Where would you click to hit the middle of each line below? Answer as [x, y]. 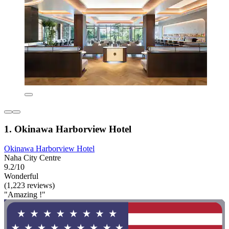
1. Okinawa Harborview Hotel [68, 129]
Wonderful [21, 176]
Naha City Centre [32, 158]
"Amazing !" [25, 195]
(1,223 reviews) [29, 186]
